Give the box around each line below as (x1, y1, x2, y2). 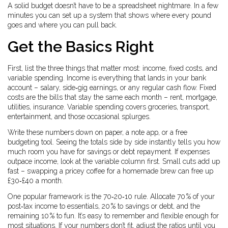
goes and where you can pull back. (8, 21, 117, 29)
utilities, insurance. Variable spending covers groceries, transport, (8, 103, 210, 111)
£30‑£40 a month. (8, 177, 63, 185)
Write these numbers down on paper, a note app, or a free (8, 128, 187, 136)
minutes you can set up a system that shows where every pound (8, 11, 211, 19)
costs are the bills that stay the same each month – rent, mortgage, (8, 93, 217, 101)
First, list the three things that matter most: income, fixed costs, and (8, 64, 217, 72)
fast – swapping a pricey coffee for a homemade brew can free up (8, 167, 213, 175)
